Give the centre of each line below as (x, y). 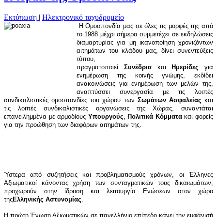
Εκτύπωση (21, 17)
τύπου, (86, 59)
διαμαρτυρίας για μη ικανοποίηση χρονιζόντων (145, 42)
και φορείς (198, 116)
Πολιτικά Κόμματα (155, 116)
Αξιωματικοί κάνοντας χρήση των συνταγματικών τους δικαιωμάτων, (108, 183)
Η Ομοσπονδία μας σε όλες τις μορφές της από (145, 26)
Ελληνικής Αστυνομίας (47, 199)
